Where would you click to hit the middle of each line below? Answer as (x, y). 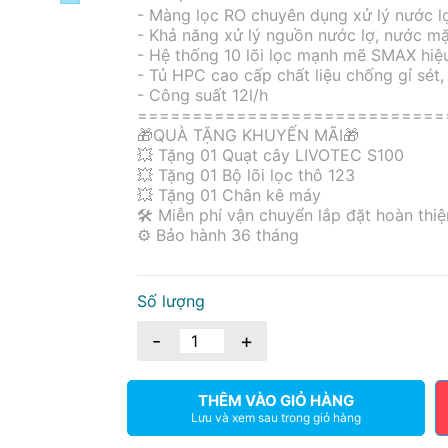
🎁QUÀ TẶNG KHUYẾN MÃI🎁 (247, 135)
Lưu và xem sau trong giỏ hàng (275, 417)
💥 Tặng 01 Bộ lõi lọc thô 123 (245, 175)
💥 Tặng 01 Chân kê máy (228, 195)
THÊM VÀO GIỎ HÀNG (275, 400)
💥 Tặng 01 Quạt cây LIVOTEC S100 (270, 155)
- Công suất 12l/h (202, 95)
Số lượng (170, 301)
